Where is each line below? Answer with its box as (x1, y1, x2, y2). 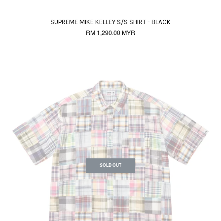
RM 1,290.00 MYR (86, 28, 135, 37)
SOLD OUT (100, 162, 121, 168)
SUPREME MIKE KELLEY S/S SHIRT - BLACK (50, 18, 171, 26)
